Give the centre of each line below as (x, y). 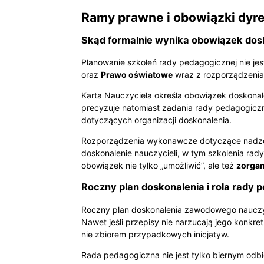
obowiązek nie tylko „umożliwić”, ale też (159, 165)
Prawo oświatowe (137, 74)
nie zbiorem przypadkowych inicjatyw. (155, 234)
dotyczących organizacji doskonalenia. (156, 120)
